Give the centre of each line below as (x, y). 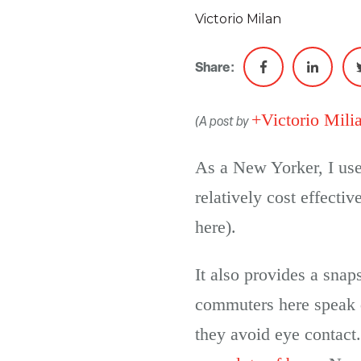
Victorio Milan (238, 19)
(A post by (223, 121)
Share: (215, 66)
